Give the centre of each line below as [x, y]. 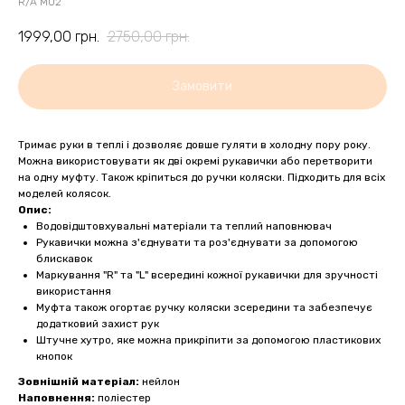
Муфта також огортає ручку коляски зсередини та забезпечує [204, 308]
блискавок [64, 259]
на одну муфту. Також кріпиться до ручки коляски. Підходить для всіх [202, 178]
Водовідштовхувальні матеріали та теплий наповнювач [184, 226]
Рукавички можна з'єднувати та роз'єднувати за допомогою [197, 243]
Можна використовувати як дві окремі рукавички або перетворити [195, 161]
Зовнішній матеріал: [79, 382]
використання [74, 292]
